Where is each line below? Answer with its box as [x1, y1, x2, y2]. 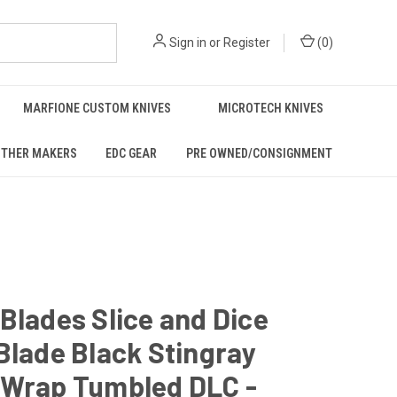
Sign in [169, 35, 206, 50]
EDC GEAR [105, 146, 158, 160]
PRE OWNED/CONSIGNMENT [185, 146, 332, 160]
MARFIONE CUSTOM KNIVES [22, 101, 171, 115]
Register [223, 35, 270, 50]
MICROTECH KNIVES [217, 101, 323, 115]
